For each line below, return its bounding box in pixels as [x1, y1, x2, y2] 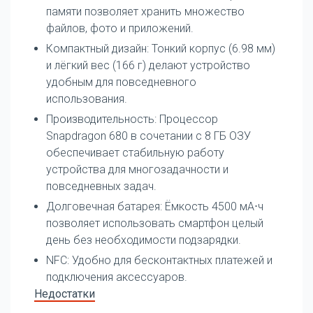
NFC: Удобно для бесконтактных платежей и [46, 253, 272, 267]
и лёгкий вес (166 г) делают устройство [46, 58, 250, 72]
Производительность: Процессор [46, 112, 218, 126]
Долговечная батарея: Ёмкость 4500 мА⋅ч [46, 199, 263, 213]
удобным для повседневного [46, 75, 196, 89]
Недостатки [34, 286, 95, 300]
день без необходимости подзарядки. [46, 233, 241, 247]
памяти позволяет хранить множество [46, 4, 245, 18]
